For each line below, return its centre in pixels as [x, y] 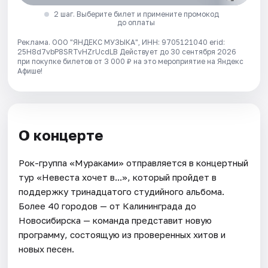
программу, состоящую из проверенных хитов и [122, 234]
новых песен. [47, 249]
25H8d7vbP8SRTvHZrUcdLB [69, 52]
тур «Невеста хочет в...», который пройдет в [118, 177]
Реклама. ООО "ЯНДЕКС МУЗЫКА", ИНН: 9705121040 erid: [121, 42]
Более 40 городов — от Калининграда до [108, 205]
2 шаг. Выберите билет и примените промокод [136, 14]
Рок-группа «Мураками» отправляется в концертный [134, 162]
